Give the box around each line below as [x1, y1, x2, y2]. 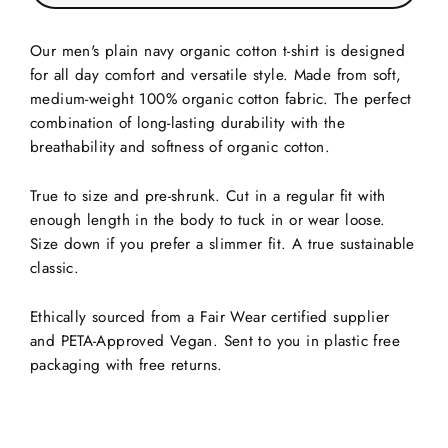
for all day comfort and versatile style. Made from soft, [30, 64, 402, 86]
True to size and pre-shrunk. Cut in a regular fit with [30, 185, 386, 207]
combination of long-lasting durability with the [30, 112, 345, 134]
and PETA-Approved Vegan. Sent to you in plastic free [30, 330, 400, 352]
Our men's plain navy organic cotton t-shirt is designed [30, 40, 406, 62]
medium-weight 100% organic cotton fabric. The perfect [30, 88, 412, 110]
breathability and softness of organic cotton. [30, 136, 331, 158]
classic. [30, 257, 80, 279]
